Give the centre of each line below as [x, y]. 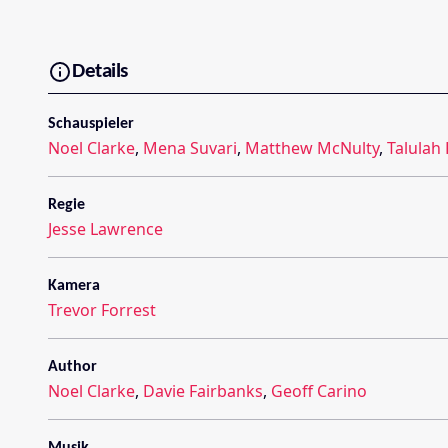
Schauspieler [91, 123]
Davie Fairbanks [203, 390]
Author [72, 366]
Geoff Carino [319, 390]
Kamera [74, 285]
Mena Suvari [190, 147]
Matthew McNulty [312, 147]
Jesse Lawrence [105, 228]
